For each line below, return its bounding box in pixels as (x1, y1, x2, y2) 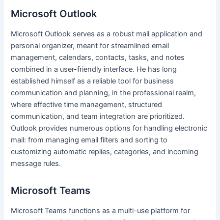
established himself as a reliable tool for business (11, 76, 174, 85)
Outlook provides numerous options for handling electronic (11, 123, 208, 133)
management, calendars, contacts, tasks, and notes (11, 53, 185, 62)
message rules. (11, 159, 61, 168)
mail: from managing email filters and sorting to (11, 135, 168, 144)
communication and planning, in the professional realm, (11, 88, 196, 97)
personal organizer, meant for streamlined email (11, 41, 169, 50)
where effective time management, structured (11, 100, 163, 109)
